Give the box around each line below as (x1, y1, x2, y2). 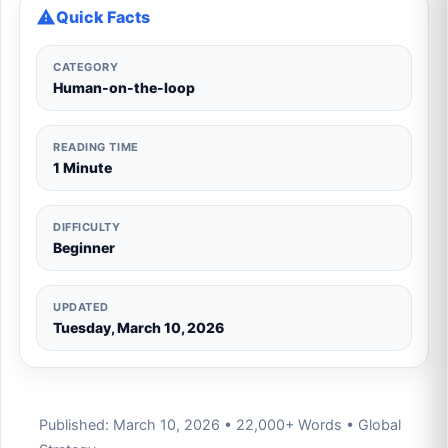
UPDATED (53, 300, 109, 314)
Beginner (53, 239, 115, 256)
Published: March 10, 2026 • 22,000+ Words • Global (39, 416, 401, 433)
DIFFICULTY (53, 220, 121, 234)
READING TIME (53, 140, 139, 154)
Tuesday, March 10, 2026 (53, 319, 224, 336)
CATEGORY (53, 60, 119, 74)
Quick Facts (56, 7, 150, 27)
